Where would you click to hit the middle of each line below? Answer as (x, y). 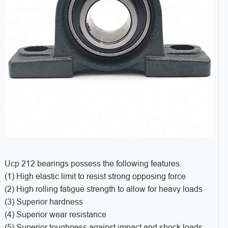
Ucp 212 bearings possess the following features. (93, 163)
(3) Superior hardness (44, 202)
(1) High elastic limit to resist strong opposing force (95, 176)
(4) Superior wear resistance (55, 214)
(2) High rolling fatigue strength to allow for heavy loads (103, 189)
